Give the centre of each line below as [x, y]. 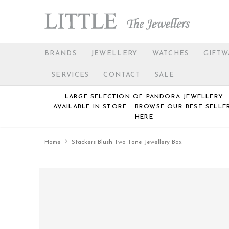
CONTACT [122, 75]
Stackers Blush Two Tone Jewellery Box [127, 142]
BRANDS [61, 53]
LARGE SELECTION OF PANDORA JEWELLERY [144, 97]
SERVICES [71, 75]
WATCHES [170, 53]
